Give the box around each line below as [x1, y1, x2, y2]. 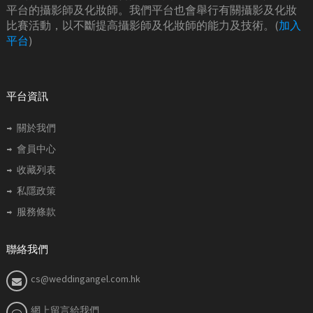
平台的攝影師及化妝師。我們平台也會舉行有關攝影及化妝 [6, 2, 297, 17]
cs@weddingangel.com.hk [31, 272, 140, 285]
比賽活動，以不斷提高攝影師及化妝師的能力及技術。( [6, 17, 279, 32]
